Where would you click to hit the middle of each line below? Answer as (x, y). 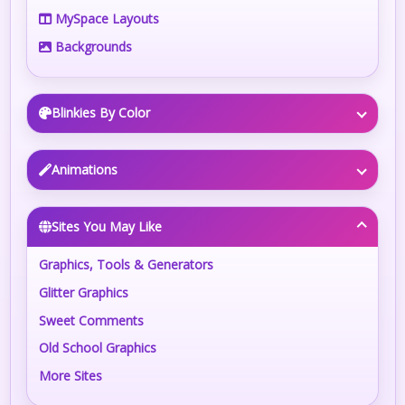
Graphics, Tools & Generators (127, 265)
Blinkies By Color (101, 113)
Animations (85, 170)
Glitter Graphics (84, 293)
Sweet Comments (92, 320)
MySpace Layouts (106, 19)
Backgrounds (92, 46)
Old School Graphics (98, 348)
